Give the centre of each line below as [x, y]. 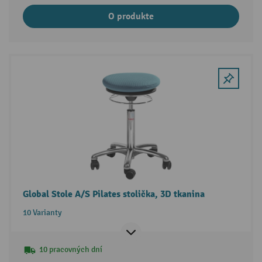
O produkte [131, 17]
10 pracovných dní [70, 249]
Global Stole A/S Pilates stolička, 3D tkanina [113, 194]
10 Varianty [42, 212]
